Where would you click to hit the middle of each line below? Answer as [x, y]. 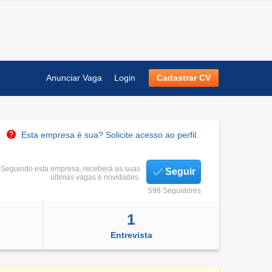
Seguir [180, 172]
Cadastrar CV [184, 78]
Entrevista [131, 235]
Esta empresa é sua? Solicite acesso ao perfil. [110, 135]
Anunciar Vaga [74, 78]
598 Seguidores [175, 191]
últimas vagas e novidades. [95, 177]
